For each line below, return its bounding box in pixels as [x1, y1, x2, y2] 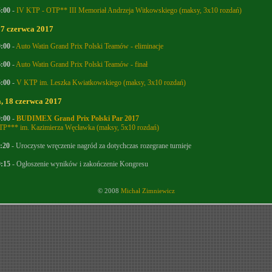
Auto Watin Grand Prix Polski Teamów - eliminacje [16, 42, 163, 51]
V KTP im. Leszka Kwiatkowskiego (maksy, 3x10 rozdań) [16, 78, 186, 87]
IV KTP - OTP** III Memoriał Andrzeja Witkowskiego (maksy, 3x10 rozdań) [16, 6, 242, 15]
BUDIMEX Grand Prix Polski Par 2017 [16, 114, 139, 123]
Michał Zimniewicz [120, 187, 175, 195]
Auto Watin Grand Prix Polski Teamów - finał [16, 60, 148, 69]
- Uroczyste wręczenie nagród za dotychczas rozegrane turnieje [10, 141, 191, 151]
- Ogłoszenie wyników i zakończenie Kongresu [10, 160, 148, 169]
